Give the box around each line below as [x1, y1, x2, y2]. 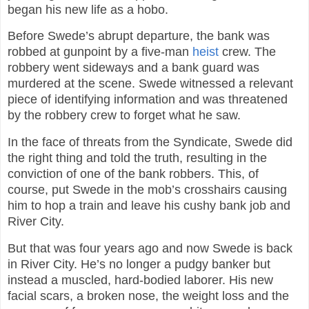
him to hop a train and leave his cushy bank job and [8, 199, 290, 213]
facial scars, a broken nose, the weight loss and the [8, 289, 289, 303]
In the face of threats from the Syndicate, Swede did [8, 135, 292, 150]
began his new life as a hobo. [8, 2, 168, 17]
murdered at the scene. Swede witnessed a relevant [8, 77, 293, 91]
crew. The [219, 45, 276, 59]
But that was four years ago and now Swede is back [8, 241, 292, 256]
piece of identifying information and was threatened [8, 92, 288, 107]
